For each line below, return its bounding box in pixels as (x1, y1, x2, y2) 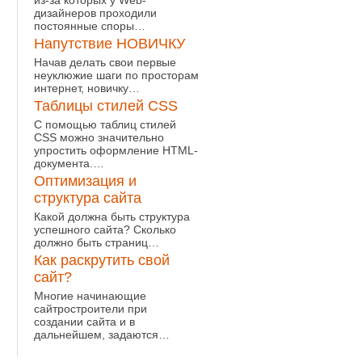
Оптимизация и (34, 173, 137, 189)
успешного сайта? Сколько (34, 223, 176, 236)
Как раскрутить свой (34, 252, 170, 268)
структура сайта (34, 190, 141, 206)
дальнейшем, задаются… (34, 328, 170, 341)
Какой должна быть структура (34, 210, 190, 223)
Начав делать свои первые (34, 56, 176, 69)
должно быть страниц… (34, 236, 159, 249)
